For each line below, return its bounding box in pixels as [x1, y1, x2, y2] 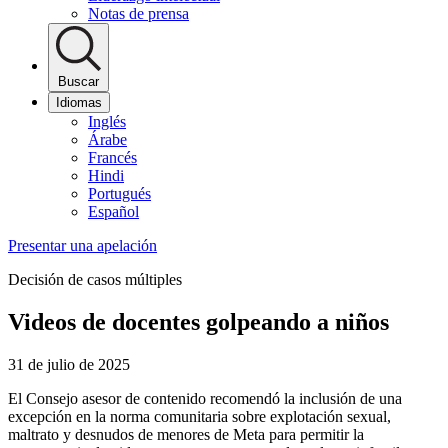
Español [88, 202, 139, 220]
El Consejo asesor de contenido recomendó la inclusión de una [8, 389, 402, 407]
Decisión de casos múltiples [8, 270, 182, 288]
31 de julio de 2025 [8, 355, 130, 373]
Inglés [88, 112, 126, 130]
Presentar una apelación [8, 236, 157, 254]
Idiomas [56, 94, 102, 110]
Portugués [88, 184, 151, 202]
